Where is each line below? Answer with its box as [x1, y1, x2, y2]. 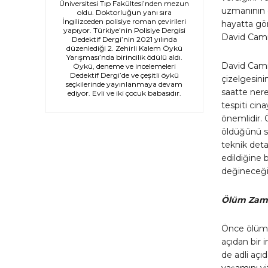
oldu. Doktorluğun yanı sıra [77, 8, 172, 17]
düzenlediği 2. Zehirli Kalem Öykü [66, 44, 182, 53]
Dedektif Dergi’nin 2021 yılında [71, 35, 177, 44]
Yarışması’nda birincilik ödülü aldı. [66, 53, 182, 62]
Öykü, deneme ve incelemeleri [72, 62, 176, 71]
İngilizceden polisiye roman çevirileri [62, 17, 187, 26]
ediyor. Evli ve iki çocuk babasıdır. [67, 89, 181, 98]
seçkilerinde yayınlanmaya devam [66, 80, 183, 89]
